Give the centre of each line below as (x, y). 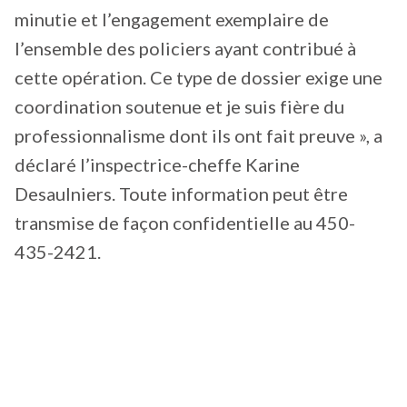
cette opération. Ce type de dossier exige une (199, 77)
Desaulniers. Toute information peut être (181, 193)
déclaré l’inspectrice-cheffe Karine (157, 164)
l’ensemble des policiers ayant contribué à (185, 48)
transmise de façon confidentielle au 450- (185, 222)
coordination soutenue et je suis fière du (179, 106)
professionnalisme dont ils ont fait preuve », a (199, 135)
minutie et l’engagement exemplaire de (172, 19)
